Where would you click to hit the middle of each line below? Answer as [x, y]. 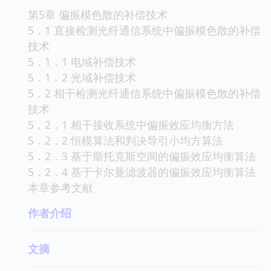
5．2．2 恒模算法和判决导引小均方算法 [126, 140]
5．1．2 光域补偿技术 [82, 77]
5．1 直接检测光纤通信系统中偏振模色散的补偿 [144, 30]
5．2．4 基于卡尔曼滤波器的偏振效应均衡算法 [142, 171]
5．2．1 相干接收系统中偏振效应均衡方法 [131, 124]
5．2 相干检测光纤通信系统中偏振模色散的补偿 [144, 93]
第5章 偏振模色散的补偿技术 [98, 14]
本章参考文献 [60, 187]
